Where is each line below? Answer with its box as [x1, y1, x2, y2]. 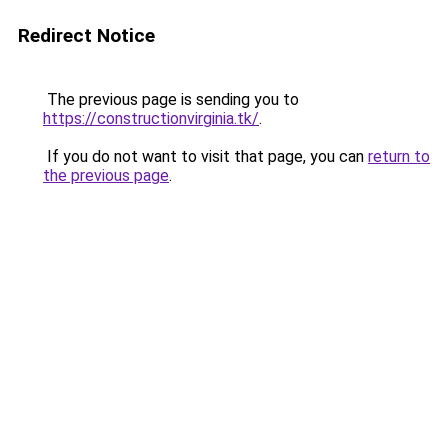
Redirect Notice [18, 24, 155, 47]
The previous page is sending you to [43, 90, 299, 109]
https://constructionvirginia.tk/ [43, 109, 259, 128]
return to [368, 147, 430, 166]
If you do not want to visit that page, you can [43, 147, 368, 166]
